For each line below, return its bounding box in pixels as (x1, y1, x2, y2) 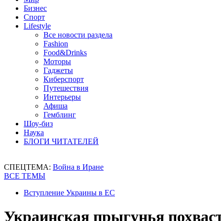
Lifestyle (24, 22, 51, 30)
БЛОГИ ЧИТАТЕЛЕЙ (24, 137, 99, 146)
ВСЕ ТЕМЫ (4, 172, 45, 180)
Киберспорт (43, 75, 84, 83)
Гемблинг (43, 110, 76, 119)
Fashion (43, 39, 68, 48)
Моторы (43, 57, 71, 66)
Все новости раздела (43, 31, 112, 39)
